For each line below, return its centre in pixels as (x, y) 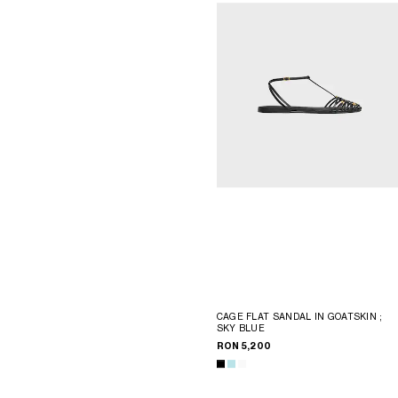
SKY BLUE (241, 328)
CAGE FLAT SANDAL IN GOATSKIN (298, 317)
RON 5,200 (244, 346)
